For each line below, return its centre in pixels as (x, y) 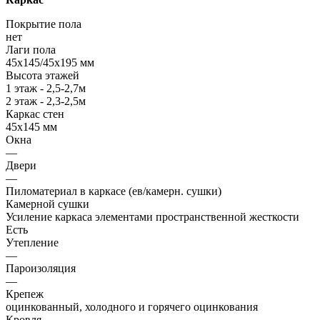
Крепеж (25, 294)
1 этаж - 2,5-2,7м (46, 89)
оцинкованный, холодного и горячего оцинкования (132, 307)
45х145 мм (31, 127)
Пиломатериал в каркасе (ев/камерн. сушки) (114, 191)
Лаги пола (31, 50)
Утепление (32, 243)
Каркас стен (35, 114)
